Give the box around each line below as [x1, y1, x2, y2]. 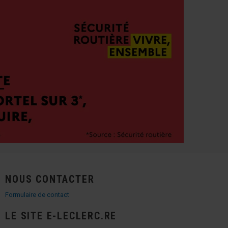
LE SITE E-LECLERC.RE [5, 210, 117, 222]
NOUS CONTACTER [5, 173, 95, 186]
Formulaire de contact [5, 191, 70, 199]
